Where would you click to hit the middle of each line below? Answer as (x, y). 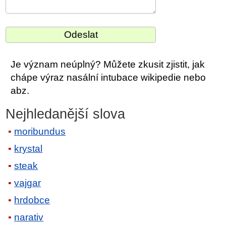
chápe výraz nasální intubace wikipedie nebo (108, 77)
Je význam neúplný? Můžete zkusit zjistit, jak (108, 64)
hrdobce (32, 200)
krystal (29, 149)
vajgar (28, 183)
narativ (29, 217)
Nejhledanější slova (66, 114)
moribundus (40, 132)
